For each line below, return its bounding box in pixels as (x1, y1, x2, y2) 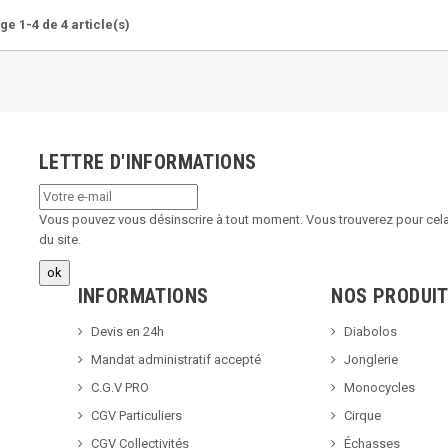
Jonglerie (344, 351, 399, 367)
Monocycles (344, 379, 416, 395)
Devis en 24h (90, 323, 164, 339)
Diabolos (344, 323, 398, 339)
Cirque (344, 407, 382, 423)
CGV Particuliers (90, 407, 182, 423)
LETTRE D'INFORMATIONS (39, 149, 257, 174)
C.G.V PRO (90, 379, 149, 395)
